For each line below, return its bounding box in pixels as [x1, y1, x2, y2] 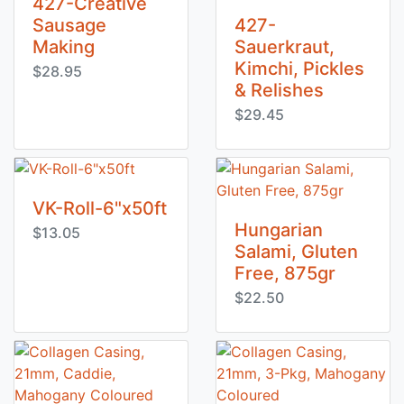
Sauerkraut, [234, 36, 335, 58]
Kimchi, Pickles [234, 58, 364, 79]
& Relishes [234, 79, 324, 101]
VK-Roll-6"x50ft [32, 197, 167, 219]
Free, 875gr [234, 262, 335, 284]
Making [32, 36, 95, 58]
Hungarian [234, 219, 323, 241]
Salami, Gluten [234, 241, 358, 262]
